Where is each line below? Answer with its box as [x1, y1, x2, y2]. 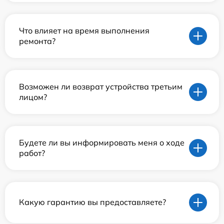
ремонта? [19, 35, 55, 46]
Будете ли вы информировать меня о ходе [19, 137, 184, 147]
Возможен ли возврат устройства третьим [19, 81, 182, 91]
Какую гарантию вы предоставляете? [19, 197, 166, 207]
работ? [19, 147, 45, 158]
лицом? [19, 91, 47, 102]
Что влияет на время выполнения [19, 25, 149, 35]
